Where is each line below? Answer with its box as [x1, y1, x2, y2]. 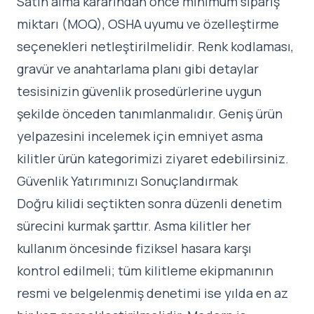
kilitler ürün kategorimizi [17, 150, 163, 168]
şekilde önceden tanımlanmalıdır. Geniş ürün [17, 105, 282, 123]
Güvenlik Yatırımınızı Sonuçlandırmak [17, 172, 238, 190]
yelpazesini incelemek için [17, 128, 178, 145]
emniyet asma [178, 128, 263, 145]
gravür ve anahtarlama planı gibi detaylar [17, 60, 259, 78]
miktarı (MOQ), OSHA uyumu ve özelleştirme [17, 15, 279, 33]
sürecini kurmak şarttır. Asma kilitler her [17, 217, 251, 235]
